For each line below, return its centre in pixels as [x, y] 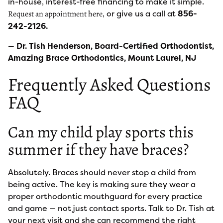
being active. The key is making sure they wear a [102, 184]
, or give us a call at [140, 13]
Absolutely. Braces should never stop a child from [102, 172]
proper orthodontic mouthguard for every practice [105, 196]
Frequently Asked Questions [109, 84]
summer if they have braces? [99, 149]
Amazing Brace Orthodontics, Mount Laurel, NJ [102, 58]
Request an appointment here [55, 14]
